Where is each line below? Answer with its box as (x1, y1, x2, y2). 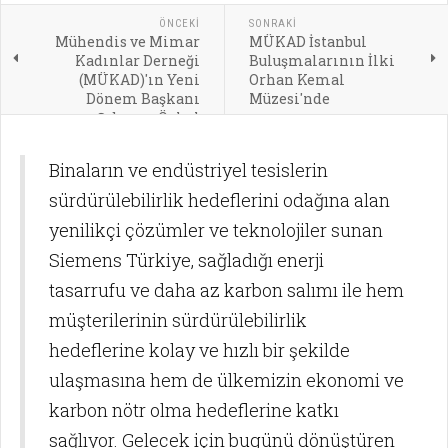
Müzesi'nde (248, 88, 330, 108)
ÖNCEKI (158, 16, 200, 30)
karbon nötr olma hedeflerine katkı (49, 397, 339, 422)
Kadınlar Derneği (74, 50, 200, 70)
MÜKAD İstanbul (248, 31, 367, 51)
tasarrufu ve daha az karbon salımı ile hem (49, 277, 404, 302)
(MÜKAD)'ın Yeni (78, 69, 200, 89)
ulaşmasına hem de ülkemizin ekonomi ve (49, 367, 404, 392)
